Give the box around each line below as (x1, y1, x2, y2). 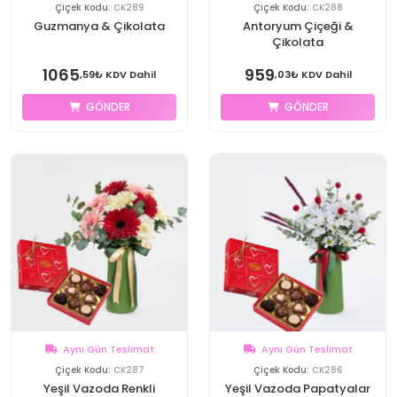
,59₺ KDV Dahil (80, 67, 156, 82)
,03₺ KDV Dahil (274, 67, 352, 82)
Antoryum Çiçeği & (242, 18, 354, 35)
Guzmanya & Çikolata (34, 18, 165, 35)
